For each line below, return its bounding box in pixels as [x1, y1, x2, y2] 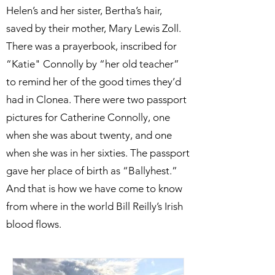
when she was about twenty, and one [6, 129, 172, 141]
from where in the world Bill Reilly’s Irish [6, 200, 183, 212]
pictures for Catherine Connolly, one [6, 111, 170, 123]
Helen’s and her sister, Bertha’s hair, [6, 4, 162, 17]
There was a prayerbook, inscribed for [6, 40, 177, 52]
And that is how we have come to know [6, 182, 182, 195]
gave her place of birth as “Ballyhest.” [6, 165, 177, 177]
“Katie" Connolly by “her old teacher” [6, 58, 179, 70]
